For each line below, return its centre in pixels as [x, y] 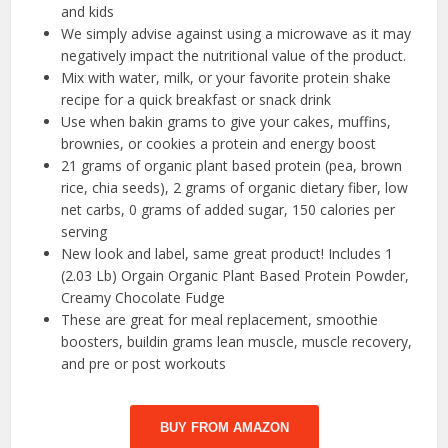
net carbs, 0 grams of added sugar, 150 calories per [228, 209]
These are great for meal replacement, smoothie [220, 319]
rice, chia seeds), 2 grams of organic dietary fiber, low [235, 187]
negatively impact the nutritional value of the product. [234, 55]
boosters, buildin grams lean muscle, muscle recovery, [237, 341]
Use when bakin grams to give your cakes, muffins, [226, 121]
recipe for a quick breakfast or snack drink [196, 99]
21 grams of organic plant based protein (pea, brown [232, 165]
